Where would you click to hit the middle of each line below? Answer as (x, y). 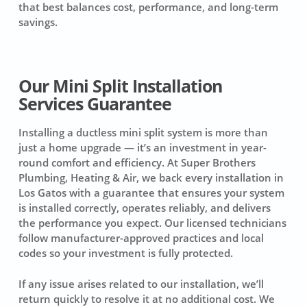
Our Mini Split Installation (120, 86)
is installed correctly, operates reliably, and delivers (144, 208)
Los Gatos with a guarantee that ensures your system (151, 193)
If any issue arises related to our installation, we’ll (141, 283)
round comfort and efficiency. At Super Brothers (137, 163)
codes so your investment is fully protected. (125, 253)
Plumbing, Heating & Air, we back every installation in (151, 178)
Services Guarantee (95, 104)
